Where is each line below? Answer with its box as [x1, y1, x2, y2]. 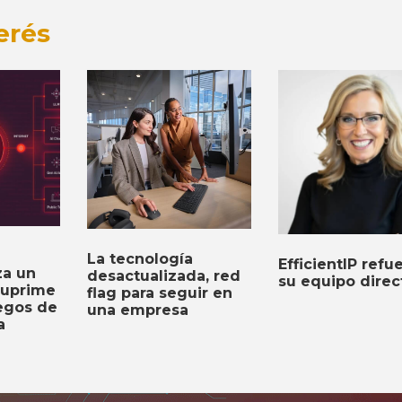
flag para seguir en [86, 284, 232, 301]
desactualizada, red [86, 267, 240, 284]
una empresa [86, 301, 188, 319]
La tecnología [86, 249, 193, 267]
